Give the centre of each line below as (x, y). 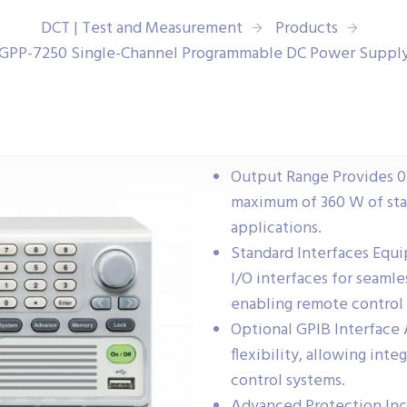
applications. (276, 228)
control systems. (288, 381)
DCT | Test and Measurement (141, 29)
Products (306, 29)
